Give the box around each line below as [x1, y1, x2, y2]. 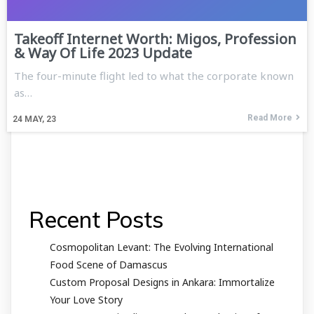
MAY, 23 [25, 114, 56, 124]
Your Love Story [50, 292, 123, 306]
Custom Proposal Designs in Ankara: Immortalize [50, 275, 275, 289]
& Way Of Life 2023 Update [14, 43, 192, 62]
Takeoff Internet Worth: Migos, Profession [14, 29, 296, 48]
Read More [247, 112, 292, 123]
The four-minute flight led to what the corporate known [14, 68, 294, 83]
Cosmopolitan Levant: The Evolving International [50, 240, 273, 254]
